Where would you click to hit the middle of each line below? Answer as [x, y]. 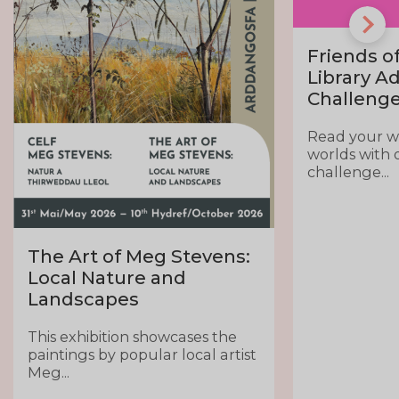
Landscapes [84, 298]
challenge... [348, 172]
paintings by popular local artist [142, 355]
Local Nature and [107, 277]
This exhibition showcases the [133, 337]
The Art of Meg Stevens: [139, 256]
